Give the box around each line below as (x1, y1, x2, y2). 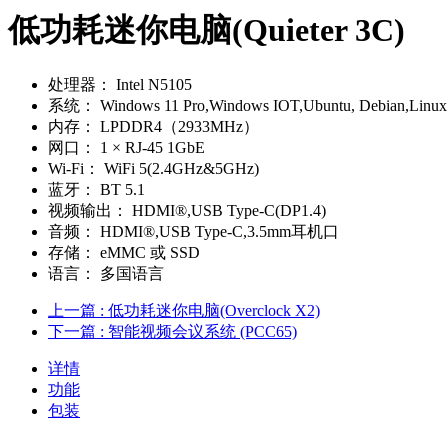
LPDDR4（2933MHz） (96, 117, 259, 135)
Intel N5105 (112, 75, 192, 93)
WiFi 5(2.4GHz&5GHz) (100, 159, 259, 177)
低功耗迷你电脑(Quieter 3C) (8, 12, 405, 49)
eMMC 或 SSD (96, 243, 200, 261)
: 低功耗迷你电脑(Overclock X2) (100, 301, 320, 319)
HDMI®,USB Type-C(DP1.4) (128, 201, 326, 219)
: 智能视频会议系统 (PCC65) (100, 322, 297, 340)
